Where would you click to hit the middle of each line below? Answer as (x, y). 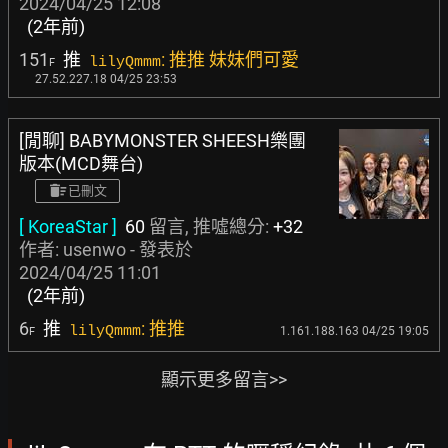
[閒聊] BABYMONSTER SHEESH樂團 (162, 140)
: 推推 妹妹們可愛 (230, 59)
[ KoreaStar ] (68, 226)
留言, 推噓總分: (209, 226)
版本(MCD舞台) (81, 163)
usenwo (94, 249)
